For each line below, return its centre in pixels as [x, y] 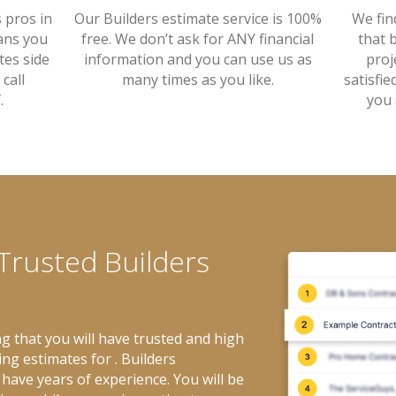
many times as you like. [198, 79]
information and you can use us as [198, 59]
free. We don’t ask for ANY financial [198, 38]
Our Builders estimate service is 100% [198, 18]
